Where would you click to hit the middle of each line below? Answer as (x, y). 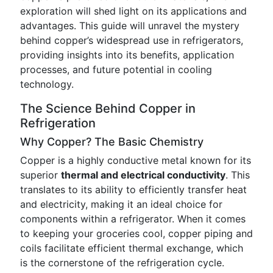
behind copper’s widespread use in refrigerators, (132, 40)
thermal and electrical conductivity (143, 175)
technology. (47, 84)
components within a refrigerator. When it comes (133, 219)
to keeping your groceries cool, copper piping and (136, 233)
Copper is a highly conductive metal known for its (136, 160)
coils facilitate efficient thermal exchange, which (132, 248)
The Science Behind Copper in (108, 108)
